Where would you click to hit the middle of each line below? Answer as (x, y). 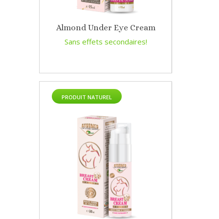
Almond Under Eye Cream (106, 28)
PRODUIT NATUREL (87, 97)
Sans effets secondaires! (106, 42)
